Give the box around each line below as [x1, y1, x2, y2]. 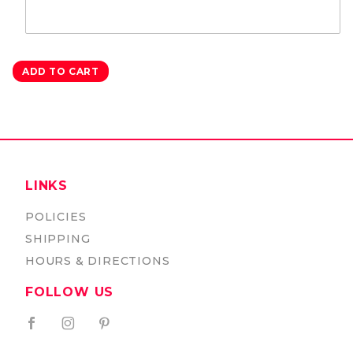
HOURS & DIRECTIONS [25, 254, 170, 268]
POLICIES [25, 210, 87, 224]
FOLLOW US [25, 284, 114, 299]
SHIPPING [25, 232, 91, 246]
